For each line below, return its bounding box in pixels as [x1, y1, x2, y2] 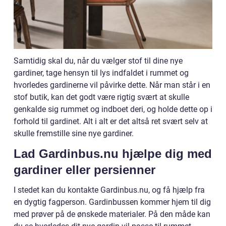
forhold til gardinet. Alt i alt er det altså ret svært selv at [14, 117, 208, 127]
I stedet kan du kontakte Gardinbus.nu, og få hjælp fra [14, 185, 205, 195]
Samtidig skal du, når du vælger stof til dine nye [14, 56, 183, 66]
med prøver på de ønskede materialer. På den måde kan [14, 209, 210, 219]
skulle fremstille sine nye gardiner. [14, 129, 134, 139]
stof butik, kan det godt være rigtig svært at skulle [14, 92, 189, 102]
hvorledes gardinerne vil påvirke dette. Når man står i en [14, 80, 210, 90]
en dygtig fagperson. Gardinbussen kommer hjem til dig [14, 197, 211, 207]
